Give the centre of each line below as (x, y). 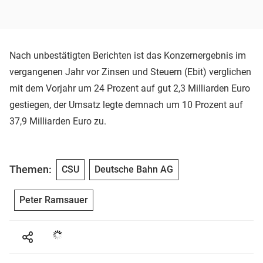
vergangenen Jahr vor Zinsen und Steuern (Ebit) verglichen (130, 72)
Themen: (31, 170)
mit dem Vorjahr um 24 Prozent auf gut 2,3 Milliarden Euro (130, 88)
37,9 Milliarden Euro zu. (58, 121)
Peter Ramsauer (54, 200)
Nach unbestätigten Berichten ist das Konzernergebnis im (128, 55)
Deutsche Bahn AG (134, 169)
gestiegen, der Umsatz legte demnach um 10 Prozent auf (126, 104)
